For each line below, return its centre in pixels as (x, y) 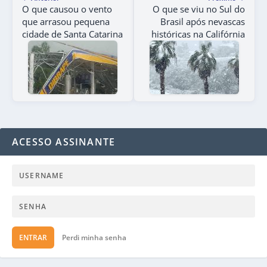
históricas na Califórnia (198, 34)
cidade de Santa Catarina (72, 34)
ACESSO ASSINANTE (64, 142)
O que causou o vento (67, 9)
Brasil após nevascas (203, 22)
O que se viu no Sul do (199, 9)
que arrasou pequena (66, 22)
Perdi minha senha (94, 238)
